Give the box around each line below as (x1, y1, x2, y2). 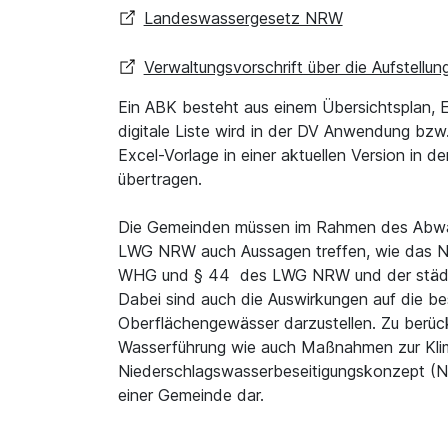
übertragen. (118, 169, 202, 190)
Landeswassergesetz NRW (143, 8, 343, 29)
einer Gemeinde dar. (118, 385, 264, 406)
